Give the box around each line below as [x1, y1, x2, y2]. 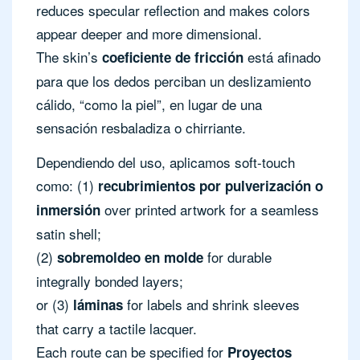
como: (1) [36, 175, 98, 196]
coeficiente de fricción [102, 47, 243, 67]
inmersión [36, 200, 100, 220]
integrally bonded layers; [36, 271, 183, 292]
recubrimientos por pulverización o [98, 176, 323, 196]
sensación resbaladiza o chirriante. [36, 117, 246, 138]
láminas [73, 295, 123, 315]
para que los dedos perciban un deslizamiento [36, 71, 311, 92]
